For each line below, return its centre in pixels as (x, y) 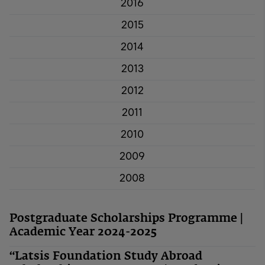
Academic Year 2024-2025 (83, 232)
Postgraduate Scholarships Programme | (126, 218)
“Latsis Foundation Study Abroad (106, 257)
